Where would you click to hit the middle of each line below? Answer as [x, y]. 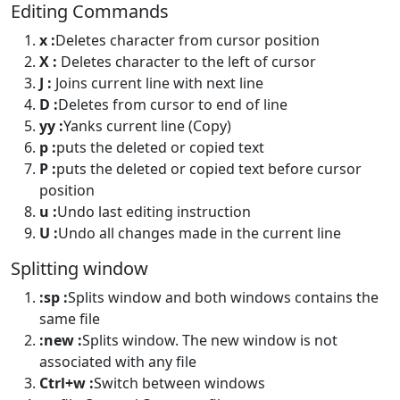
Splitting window [79, 269]
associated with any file [118, 362]
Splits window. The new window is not [210, 341]
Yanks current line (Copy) [147, 126]
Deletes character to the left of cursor [187, 62]
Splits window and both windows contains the [223, 298]
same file [70, 319]
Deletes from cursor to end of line [173, 105]
